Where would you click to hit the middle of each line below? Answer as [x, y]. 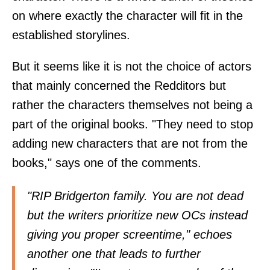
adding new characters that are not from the [130, 143]
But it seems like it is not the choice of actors [132, 66]
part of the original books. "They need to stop [133, 124]
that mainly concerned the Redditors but [119, 85]
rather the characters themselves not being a [132, 105]
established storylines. [71, 35]
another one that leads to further [114, 253]
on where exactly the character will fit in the [127, 15]
